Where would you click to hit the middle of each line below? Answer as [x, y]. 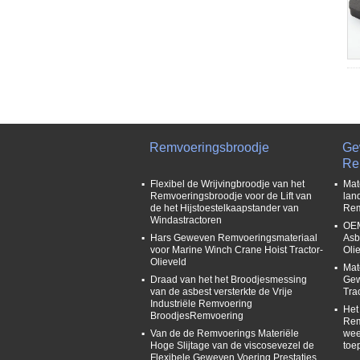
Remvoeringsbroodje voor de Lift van [231, 196]
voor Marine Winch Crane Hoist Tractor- [237, 250]
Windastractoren [186, 220]
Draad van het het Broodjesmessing [229, 280]
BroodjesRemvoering [197, 316]
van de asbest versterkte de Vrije [221, 292]
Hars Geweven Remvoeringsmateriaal [234, 238]
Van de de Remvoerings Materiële [225, 333]
